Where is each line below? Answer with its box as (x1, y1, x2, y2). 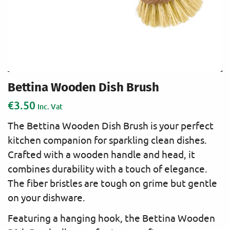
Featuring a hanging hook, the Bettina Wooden (8, 212, 215, 224)
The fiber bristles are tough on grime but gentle (8, 177, 217, 189)
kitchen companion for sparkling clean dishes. (8, 134, 207, 146)
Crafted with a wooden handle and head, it (8, 148, 195, 160)
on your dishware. (8, 191, 85, 203)
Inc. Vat (37, 102, 63, 111)
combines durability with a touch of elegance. (8, 163, 207, 175)
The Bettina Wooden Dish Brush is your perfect (8, 120, 214, 131)
